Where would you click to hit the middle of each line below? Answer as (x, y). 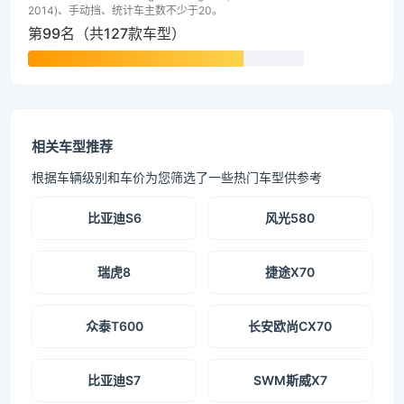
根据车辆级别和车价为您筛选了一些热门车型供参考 (177, 178)
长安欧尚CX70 (290, 326)
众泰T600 (114, 326)
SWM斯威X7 (290, 381)
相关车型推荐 (72, 147)
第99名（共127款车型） (107, 34)
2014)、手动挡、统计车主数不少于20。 (125, 11)
